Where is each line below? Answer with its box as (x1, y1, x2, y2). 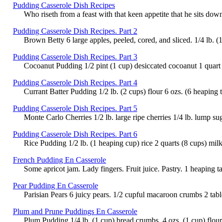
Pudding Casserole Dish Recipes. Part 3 (13, 52, 137, 61)
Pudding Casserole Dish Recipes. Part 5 (13, 104, 137, 112)
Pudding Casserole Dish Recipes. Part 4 (13, 78, 137, 87)
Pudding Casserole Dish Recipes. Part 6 (13, 129, 137, 138)
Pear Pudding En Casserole (13, 181, 98, 190)
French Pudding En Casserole (13, 155, 106, 164)
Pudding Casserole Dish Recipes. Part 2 (13, 26, 137, 35)
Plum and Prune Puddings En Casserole (13, 207, 137, 216)
